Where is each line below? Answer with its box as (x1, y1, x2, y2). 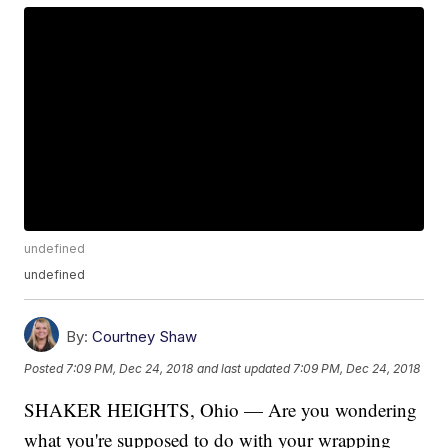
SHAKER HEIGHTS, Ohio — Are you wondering (24, 397, 418, 423)
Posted (24, 360, 67, 376)
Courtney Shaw (92, 327, 198, 347)
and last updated (197, 360, 291, 376)
